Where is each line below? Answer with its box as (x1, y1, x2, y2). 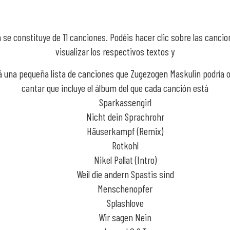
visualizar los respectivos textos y (55, 45, 175, 57)
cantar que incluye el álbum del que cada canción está (21, 82, 208, 94)
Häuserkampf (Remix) (87, 125, 164, 137)
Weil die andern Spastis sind (76, 168, 174, 180)
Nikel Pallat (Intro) (93, 154, 157, 166)
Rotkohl (111, 139, 139, 151)
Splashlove (106, 197, 144, 209)
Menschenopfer (98, 182, 153, 195)
